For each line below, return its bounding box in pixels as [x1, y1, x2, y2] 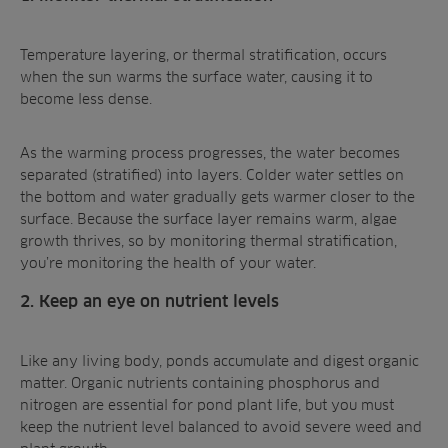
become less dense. [20, 90, 156, 107]
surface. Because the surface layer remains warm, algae [20, 210, 397, 227]
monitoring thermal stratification [170, 232, 394, 249]
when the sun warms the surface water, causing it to [20, 68, 373, 85]
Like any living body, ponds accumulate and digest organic [20, 352, 419, 369]
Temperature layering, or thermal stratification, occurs [20, 46, 387, 63]
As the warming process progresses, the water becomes [20, 144, 400, 161]
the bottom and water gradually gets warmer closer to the [20, 188, 415, 205]
